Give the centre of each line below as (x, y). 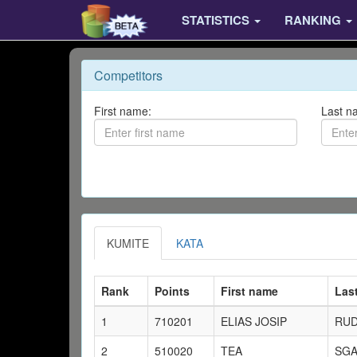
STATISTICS (217, 20)
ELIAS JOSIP (254, 321)
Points (172, 291)
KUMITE (128, 243)
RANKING (314, 20)
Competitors (128, 75)
